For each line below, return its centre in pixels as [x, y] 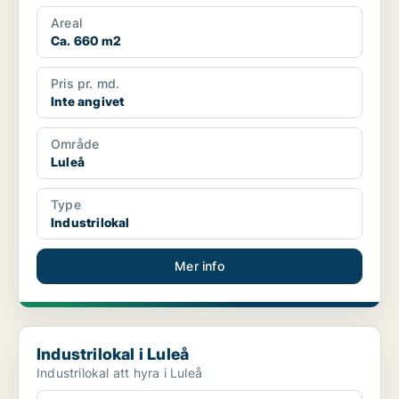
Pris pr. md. [85, 84]
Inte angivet [88, 102]
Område [75, 144]
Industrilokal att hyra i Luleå [119, 373]
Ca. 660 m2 [86, 41]
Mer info [199, 266]
